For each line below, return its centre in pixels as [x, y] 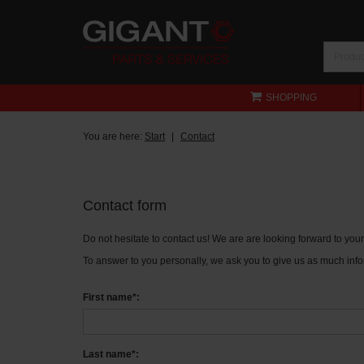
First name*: [111, 297]
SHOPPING [291, 97]
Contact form [125, 205]
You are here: [114, 136]
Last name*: [111, 354]
